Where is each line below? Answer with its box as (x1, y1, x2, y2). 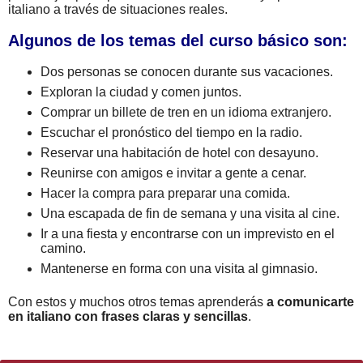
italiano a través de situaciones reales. (8, 2, 228, 16)
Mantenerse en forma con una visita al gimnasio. (41, 262, 318, 275)
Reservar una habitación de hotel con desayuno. (41, 146, 318, 160)
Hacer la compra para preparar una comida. (41, 186, 290, 200)
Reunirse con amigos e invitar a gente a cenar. (41, 166, 306, 180)
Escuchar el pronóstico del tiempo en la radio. (41, 126, 302, 139)
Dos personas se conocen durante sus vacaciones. (41, 65, 333, 79)
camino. (41, 241, 86, 255)
